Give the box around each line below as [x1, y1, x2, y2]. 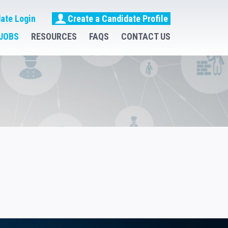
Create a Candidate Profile [68, 13, 168, 24]
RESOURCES [31, 31, 77, 42]
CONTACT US [121, 31, 170, 42]
